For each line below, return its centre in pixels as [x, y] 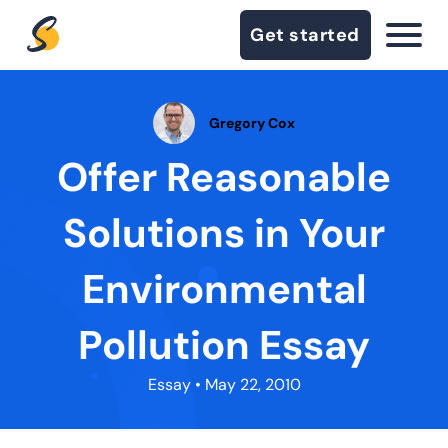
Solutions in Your [224, 233]
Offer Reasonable [224, 177]
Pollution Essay [224, 345]
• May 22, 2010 [245, 384]
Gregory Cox [252, 122]
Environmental [224, 289]
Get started [305, 35]
